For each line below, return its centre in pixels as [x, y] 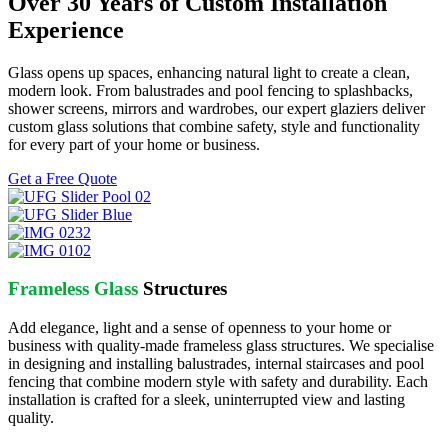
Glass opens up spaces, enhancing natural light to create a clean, [209, 72]
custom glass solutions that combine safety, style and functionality [214, 126]
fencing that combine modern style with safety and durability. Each [218, 382]
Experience [66, 29]
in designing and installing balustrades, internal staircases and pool [216, 364]
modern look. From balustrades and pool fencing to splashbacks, [210, 90]
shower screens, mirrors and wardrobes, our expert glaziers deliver [216, 108]
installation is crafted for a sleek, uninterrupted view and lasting [206, 400]
